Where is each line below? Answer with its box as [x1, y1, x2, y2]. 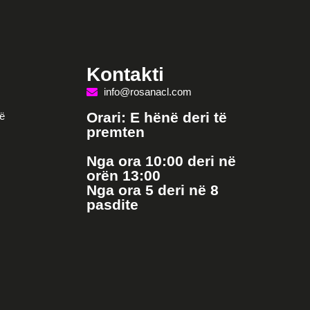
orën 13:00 [86, 167, 161, 183]
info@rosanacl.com [103, 86, 192, 98]
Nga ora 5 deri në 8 [86, 182, 219, 198]
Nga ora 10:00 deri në [86, 153, 236, 169]
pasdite [86, 197, 138, 212]
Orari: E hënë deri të [86, 109, 227, 125]
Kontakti [86, 64, 164, 85]
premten [86, 124, 145, 140]
